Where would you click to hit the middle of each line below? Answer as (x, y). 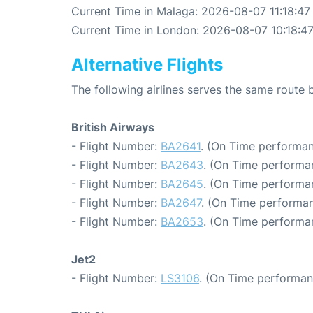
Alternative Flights (147, 65)
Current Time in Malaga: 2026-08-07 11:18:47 (191, 12)
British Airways (113, 128)
